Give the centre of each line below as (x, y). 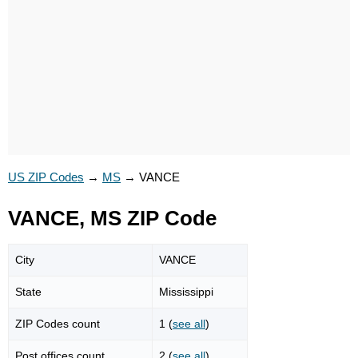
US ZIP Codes (46, 177)
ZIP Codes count (58, 323)
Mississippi (186, 291)
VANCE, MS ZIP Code (112, 218)
